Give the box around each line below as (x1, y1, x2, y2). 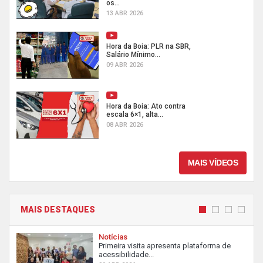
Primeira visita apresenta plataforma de (99, 241, 231, 250)
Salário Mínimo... (106, 50, 160, 59)
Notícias (99, 232, 127, 241)
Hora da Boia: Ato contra (106, 102, 186, 110)
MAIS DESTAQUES (21, 204, 95, 214)
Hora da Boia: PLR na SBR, (106, 42, 191, 50)
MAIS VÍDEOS (187, 157, 238, 167)
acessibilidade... (99, 249, 154, 259)
